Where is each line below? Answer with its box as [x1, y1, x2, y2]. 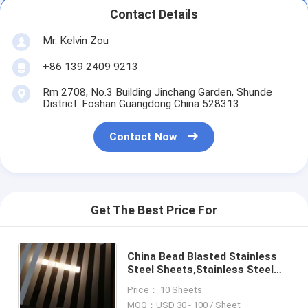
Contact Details [110, 8, 198, 22]
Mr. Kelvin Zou [42, 34, 109, 47]
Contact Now [109, 131, 177, 144]
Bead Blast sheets [127, 276, 221, 289]
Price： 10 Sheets [127, 284, 203, 295]
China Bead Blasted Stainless [127, 250, 278, 263]
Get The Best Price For [91, 203, 217, 218]
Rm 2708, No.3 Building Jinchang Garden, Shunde [42, 85, 272, 98]
